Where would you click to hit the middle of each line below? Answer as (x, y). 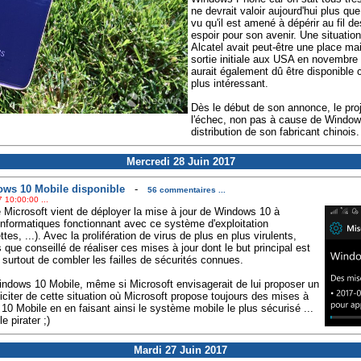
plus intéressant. (229, 84)
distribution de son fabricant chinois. (275, 132)
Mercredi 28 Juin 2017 (180, 162)
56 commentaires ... (186, 190)
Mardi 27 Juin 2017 (180, 350)
